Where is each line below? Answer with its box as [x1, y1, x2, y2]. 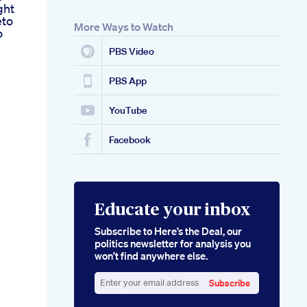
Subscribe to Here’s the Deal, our [95, 224, 242, 238]
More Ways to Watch [74, 20, 173, 34]
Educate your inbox [95, 202, 250, 219]
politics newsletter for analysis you [95, 236, 251, 251]
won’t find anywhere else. [95, 249, 208, 263]
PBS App [109, 75, 147, 88]
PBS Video [109, 45, 154, 58]
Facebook [109, 134, 151, 147]
